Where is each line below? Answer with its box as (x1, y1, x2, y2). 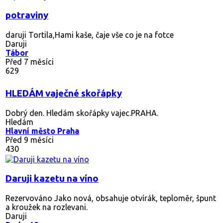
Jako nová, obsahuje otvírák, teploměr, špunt (52, 193, 216, 203)
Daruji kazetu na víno (5, 173, 99, 184)
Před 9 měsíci (5, 135, 54, 144)
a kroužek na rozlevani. (5, 202, 88, 212)
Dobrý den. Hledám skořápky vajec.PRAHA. (5, 108, 158, 117)
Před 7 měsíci (5, 57, 54, 66)
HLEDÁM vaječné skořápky (5, 88, 122, 99)
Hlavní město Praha (5, 126, 79, 135)
